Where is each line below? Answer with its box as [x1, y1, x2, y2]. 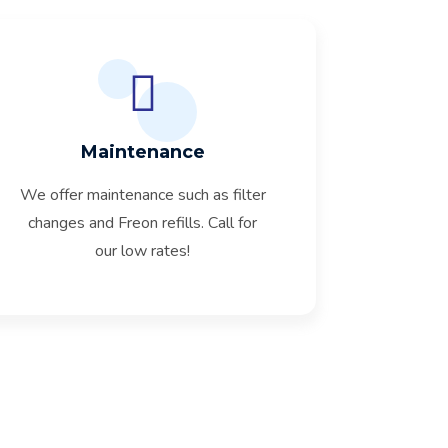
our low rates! [95, 240, 191, 262]
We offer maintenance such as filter [19, 184, 266, 206]
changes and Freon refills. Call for [28, 212, 258, 234]
